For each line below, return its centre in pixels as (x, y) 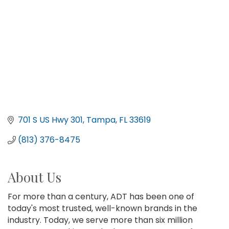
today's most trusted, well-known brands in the (102, 209)
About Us (35, 177)
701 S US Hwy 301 (50, 120)
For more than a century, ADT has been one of (101, 197)
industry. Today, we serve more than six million (100, 220)
